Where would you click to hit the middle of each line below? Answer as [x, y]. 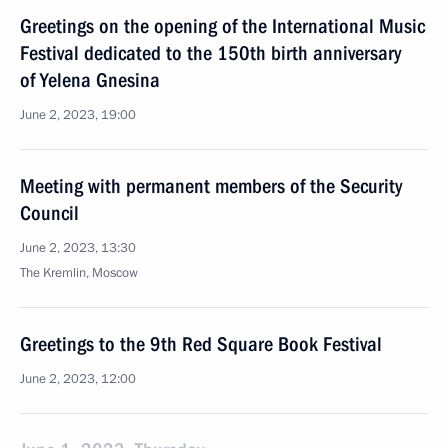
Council [49, 213]
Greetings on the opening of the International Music [222, 26]
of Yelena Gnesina [90, 80]
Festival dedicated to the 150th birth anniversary [210, 53]
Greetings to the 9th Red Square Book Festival [201, 344]
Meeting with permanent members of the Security [211, 186]
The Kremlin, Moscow [79, 273]
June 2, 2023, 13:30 [78, 248]
